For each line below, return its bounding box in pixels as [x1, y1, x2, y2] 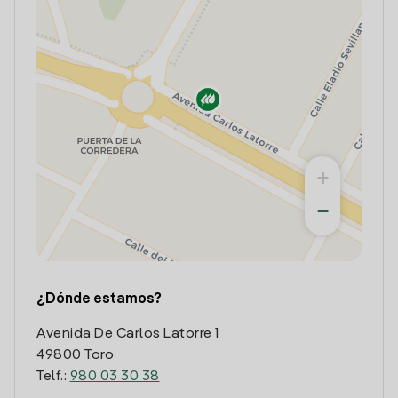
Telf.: [36, 370, 70, 384]
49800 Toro [36, 348, 114, 362]
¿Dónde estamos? [36, 292, 162, 306]
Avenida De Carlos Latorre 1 [36, 327, 219, 341]
